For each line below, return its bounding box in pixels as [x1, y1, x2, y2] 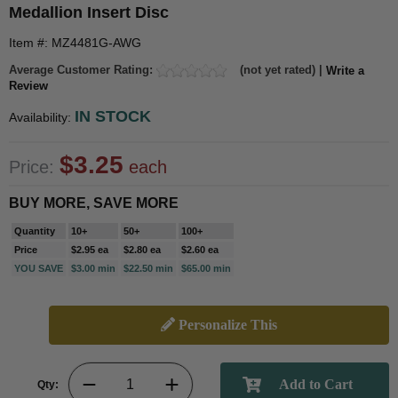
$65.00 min [181, 263, 231, 275]
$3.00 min [71, 263, 115, 275]
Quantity [14, 226, 55, 237]
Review [9, 78, 48, 92]
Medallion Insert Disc [9, 3, 169, 21]
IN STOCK [75, 107, 151, 126]
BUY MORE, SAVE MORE [9, 195, 179, 211]
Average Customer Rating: [9, 62, 156, 76]
